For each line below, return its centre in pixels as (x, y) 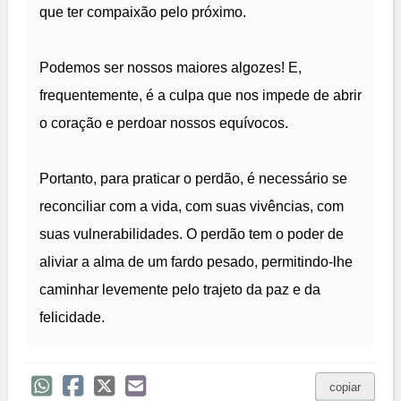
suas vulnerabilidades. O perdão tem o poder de (192, 235)
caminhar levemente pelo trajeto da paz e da (180, 290)
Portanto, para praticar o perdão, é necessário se (193, 179)
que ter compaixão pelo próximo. (143, 13)
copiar (345, 388)
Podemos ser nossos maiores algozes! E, (171, 68)
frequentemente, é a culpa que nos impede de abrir (200, 96)
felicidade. (72, 318)
